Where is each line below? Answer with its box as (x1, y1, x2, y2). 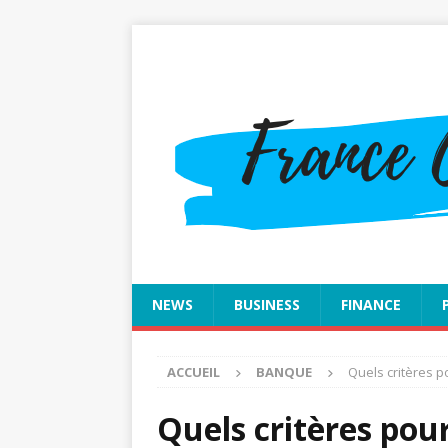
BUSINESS (234, 295, 300, 314)
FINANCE (341, 295, 401, 314)
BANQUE (256, 363, 312, 381)
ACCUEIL (167, 363, 220, 381)
